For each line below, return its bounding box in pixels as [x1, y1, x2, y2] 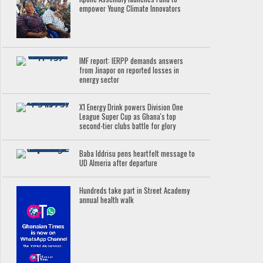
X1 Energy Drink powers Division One [79, 101, 184, 113]
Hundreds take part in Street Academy [79, 184, 190, 196]
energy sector [79, 73, 120, 85]
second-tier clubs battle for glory [79, 120, 176, 131]
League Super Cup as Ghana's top [79, 110, 177, 122]
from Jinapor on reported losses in [79, 64, 180, 76]
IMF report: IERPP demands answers [79, 55, 184, 66]
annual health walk [79, 194, 134, 205]
